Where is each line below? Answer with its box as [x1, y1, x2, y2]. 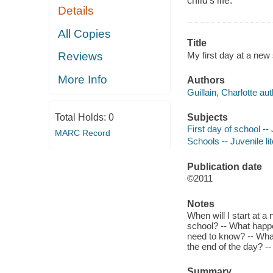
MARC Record [54, 128, 110, 138]
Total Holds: [54, 112, 108, 123]
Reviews [58, 50, 104, 63]
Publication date [186, 161, 262, 172]
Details [58, 4, 94, 18]
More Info [58, 73, 108, 86]
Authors [186, 75, 225, 86]
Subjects [186, 112, 228, 122]
